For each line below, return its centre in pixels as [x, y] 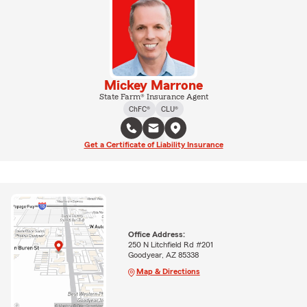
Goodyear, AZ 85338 [163, 255]
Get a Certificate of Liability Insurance [153, 145]
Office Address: [156, 234]
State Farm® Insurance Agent [153, 97]
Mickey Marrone [153, 86]
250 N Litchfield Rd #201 [170, 244]
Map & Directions [168, 271]
